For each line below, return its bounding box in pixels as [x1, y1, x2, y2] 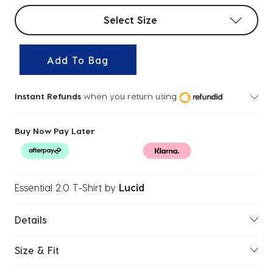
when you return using [81, 90, 177, 101]
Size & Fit [15, 244, 59, 256]
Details [15, 214, 47, 225]
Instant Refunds [15, 90, 81, 101]
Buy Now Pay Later [15, 126, 95, 136]
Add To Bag [47, 54, 109, 66]
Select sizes [15, 6, 68, 18]
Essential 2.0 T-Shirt [15, 182, 102, 193]
